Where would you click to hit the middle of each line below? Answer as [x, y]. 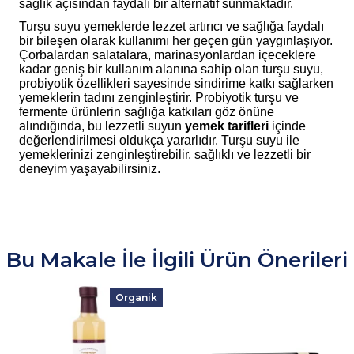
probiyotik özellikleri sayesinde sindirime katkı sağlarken [176, 83]
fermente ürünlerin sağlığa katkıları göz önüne [147, 111]
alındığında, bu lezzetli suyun [102, 126]
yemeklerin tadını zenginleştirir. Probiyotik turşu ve [159, 97]
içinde [287, 126]
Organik [136, 298]
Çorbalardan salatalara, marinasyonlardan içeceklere [168, 55]
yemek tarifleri [227, 126]
